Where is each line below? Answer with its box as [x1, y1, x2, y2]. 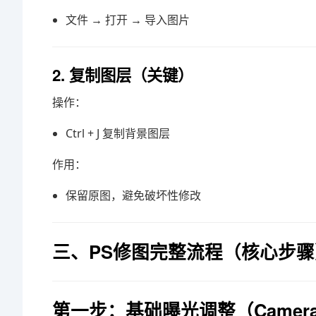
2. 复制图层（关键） [52, 63, 193, 86]
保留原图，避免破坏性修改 [66, 188, 202, 203]
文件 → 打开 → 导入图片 [66, 12, 190, 28]
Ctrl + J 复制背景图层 [66, 126, 171, 141]
